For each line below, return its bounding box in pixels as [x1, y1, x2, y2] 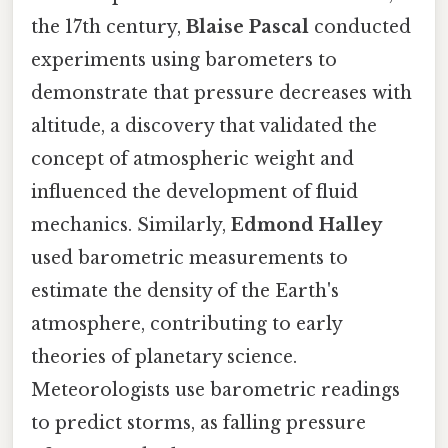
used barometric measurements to [31, 246, 348, 269]
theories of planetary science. [31, 345, 297, 368]
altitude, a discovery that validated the [31, 114, 377, 137]
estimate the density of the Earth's [31, 279, 339, 302]
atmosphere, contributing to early [31, 312, 342, 335]
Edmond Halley [231, 213, 382, 236]
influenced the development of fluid [31, 180, 358, 203]
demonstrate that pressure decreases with [31, 81, 412, 104]
